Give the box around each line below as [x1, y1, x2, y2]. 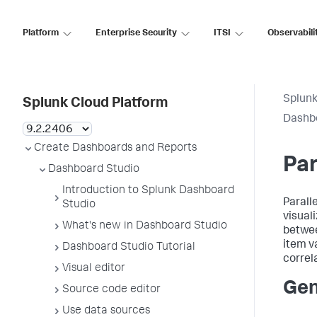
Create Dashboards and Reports [34, 143, 197, 154]
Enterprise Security [96, 28, 177, 38]
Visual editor [62, 263, 125, 275]
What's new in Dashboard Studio [62, 221, 227, 232]
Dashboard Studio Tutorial [62, 242, 195, 253]
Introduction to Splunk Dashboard [62, 185, 234, 197]
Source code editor [62, 284, 161, 296]
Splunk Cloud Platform [23, 97, 168, 111]
